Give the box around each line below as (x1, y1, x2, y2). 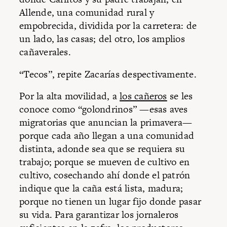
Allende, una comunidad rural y (19, 6, 155, 20)
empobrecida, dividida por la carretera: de (19, 19, 197, 33)
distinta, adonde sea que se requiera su (19, 142, 185, 156)
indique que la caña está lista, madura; (19, 181, 183, 196)
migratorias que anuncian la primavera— (19, 116, 193, 130)
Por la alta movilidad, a (19, 89, 120, 103)
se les (167, 89, 193, 103)
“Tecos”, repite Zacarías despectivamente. (19, 67, 197, 81)
